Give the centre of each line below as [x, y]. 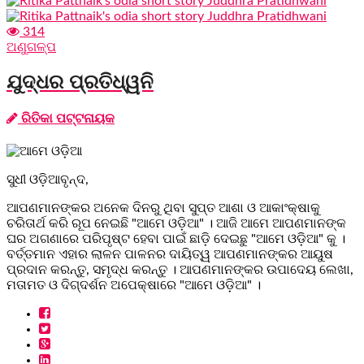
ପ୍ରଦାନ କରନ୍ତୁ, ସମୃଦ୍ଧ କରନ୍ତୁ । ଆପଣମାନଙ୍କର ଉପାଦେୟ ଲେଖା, [180, 269]
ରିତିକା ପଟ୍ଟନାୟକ [66, 118]
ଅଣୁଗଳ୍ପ [31, 47]
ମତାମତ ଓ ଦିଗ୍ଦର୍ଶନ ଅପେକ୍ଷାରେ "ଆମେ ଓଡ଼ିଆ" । [134, 285]
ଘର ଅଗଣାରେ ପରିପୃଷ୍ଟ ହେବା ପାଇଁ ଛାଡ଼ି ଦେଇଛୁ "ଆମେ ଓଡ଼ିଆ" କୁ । [176, 238]
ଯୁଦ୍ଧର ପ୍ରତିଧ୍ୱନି [80, 82]
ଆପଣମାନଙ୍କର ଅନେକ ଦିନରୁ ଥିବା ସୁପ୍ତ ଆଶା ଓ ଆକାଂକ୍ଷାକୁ [163, 208]
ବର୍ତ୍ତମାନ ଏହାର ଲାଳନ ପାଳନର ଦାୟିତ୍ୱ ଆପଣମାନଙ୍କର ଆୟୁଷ [170, 254]
